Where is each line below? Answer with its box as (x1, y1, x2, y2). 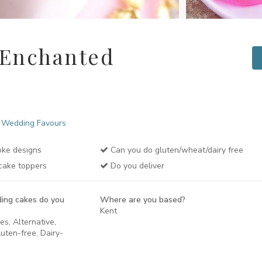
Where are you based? (99, 194, 185, 205)
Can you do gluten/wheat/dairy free (108, 144, 243, 156)
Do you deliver (108, 160, 164, 171)
